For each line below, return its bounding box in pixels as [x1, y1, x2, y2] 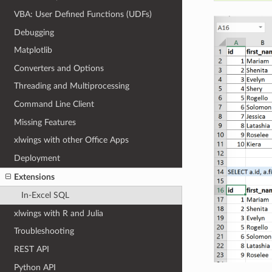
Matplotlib [14, 46, 53, 55]
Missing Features [14, 117, 76, 127]
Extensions [14, 172, 55, 182]
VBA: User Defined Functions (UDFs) [14, 9, 152, 19]
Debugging [14, 27, 55, 37]
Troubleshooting [14, 226, 75, 236]
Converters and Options [14, 63, 104, 73]
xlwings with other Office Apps [14, 135, 129, 145]
